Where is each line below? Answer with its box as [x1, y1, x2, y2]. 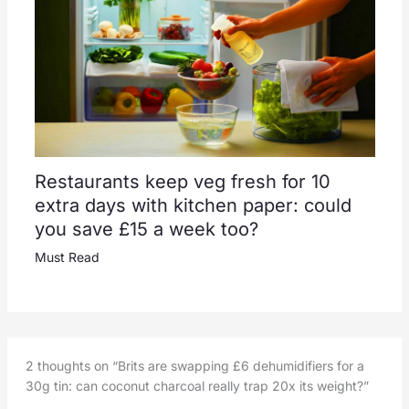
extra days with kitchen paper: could [34, 194, 351, 216]
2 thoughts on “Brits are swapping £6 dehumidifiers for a [26, 357, 365, 373]
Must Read [34, 248, 100, 265]
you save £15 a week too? [34, 217, 258, 240]
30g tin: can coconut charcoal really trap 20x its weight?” [26, 377, 370, 393]
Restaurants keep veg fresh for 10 [34, 170, 330, 193]
